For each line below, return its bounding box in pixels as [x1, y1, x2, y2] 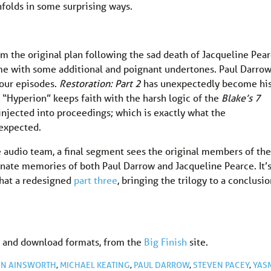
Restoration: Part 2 [59, 76, 141, 90]
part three [74, 173, 117, 186]
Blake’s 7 [221, 91, 261, 104]
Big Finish [144, 235, 187, 248]
